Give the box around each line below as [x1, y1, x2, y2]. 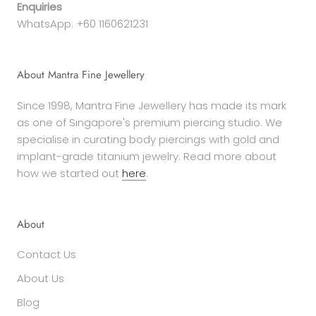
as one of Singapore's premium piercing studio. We [17, 114, 282, 130]
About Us [17, 270, 64, 286]
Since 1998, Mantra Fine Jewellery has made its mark [17, 97, 286, 113]
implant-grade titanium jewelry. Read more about [17, 148, 276, 164]
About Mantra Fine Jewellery [17, 66, 145, 83]
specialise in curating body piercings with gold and [17, 131, 279, 147]
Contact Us [17, 246, 76, 262]
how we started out [17, 165, 122, 181]
